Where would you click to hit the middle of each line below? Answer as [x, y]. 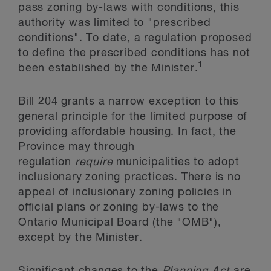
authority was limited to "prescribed [115, 23]
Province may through [77, 147]
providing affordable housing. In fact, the [127, 132]
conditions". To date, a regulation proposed [135, 38]
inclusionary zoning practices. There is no [129, 177]
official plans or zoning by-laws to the [119, 207]
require [96, 162]
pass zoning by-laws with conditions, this [129, 8]
